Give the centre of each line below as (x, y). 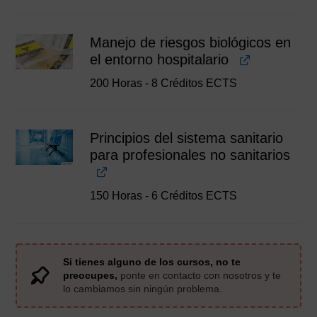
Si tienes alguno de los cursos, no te (152, 261)
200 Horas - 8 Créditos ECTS (164, 83)
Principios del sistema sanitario (187, 138)
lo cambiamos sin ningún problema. (143, 288)
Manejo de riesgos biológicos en (191, 43)
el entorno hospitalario (160, 60)
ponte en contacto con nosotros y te (200, 275)
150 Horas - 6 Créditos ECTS (164, 195)
